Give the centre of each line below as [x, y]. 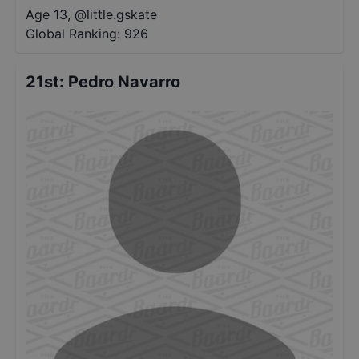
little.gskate [122, 14]
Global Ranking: [73, 34]
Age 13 [46, 14]
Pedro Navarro [124, 82]
